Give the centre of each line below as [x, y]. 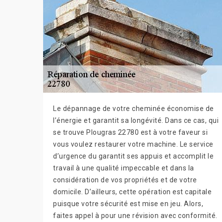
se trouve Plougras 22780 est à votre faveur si [130, 133]
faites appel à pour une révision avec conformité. [135, 216]
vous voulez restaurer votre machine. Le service [133, 144]
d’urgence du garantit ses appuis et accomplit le [133, 156]
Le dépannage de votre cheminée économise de [134, 109]
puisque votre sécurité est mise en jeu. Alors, [128, 204]
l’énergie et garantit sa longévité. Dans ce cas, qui [136, 121]
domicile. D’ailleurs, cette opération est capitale [132, 192]
